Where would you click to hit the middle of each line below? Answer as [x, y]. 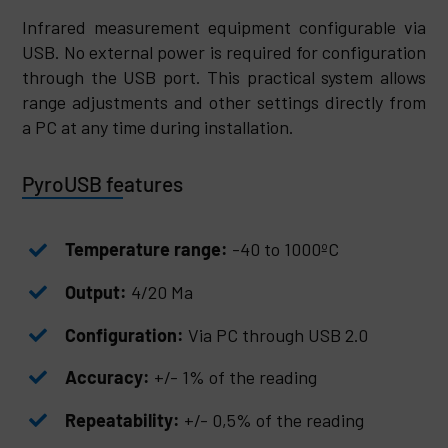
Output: [96, 292]
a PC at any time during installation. [158, 127]
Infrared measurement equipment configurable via [224, 27]
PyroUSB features [103, 184]
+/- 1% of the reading [234, 377]
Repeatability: [123, 419]
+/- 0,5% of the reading [272, 419]
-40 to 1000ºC [284, 249]
